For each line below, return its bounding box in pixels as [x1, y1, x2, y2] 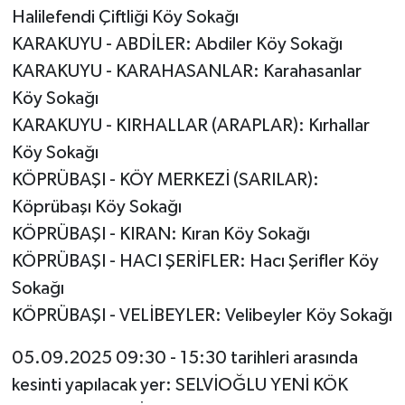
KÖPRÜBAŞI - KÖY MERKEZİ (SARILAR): [11, 170, 319, 189]
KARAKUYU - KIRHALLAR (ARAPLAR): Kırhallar [11, 116, 370, 135]
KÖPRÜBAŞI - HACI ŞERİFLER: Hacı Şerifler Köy [11, 251, 379, 270]
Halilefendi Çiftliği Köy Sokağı [11, 7, 239, 26]
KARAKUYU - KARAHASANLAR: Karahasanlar [11, 61, 362, 80]
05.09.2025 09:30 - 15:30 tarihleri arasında [11, 348, 358, 367]
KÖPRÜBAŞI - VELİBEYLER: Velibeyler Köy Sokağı [11, 306, 392, 325]
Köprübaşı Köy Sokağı [11, 197, 182, 216]
